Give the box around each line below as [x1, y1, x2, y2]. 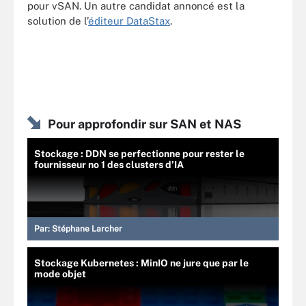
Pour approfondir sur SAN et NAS [48, 116, 241, 131]
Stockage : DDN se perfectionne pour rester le [34, 148, 245, 159]
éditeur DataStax [88, 15, 170, 27]
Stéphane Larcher [52, 223, 122, 234]
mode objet [34, 268, 86, 279]
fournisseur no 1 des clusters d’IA [34, 158, 184, 170]
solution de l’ [27, 15, 88, 27]
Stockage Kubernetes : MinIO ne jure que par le [34, 257, 249, 268]
